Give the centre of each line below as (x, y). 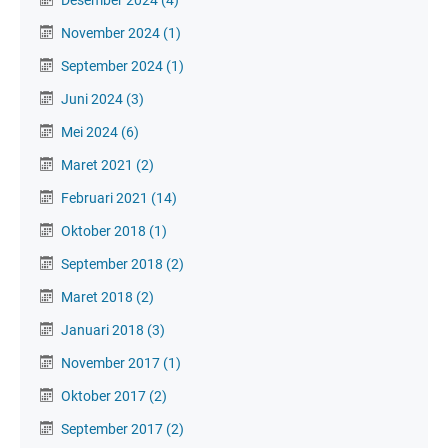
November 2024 (112, 32)
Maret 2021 (98, 164)
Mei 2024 (91, 131)
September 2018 (113, 263)
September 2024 (113, 65)
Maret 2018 (98, 296)
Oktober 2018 (105, 230)
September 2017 (113, 428)
